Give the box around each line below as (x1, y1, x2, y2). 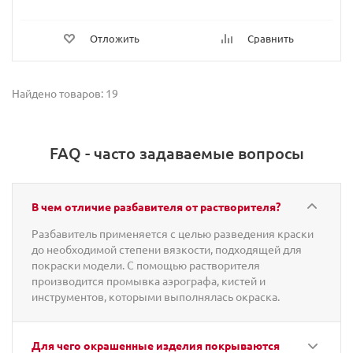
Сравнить (247, 32, 294, 45)
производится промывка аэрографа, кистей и (32, 273, 266, 288)
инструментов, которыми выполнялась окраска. (32, 289, 280, 303)
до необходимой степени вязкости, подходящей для (32, 242, 302, 256)
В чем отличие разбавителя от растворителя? (32, 199, 281, 214)
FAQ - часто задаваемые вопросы (49, 143, 304, 163)
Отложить (90, 32, 139, 45)
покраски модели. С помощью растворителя (32, 258, 260, 272)
